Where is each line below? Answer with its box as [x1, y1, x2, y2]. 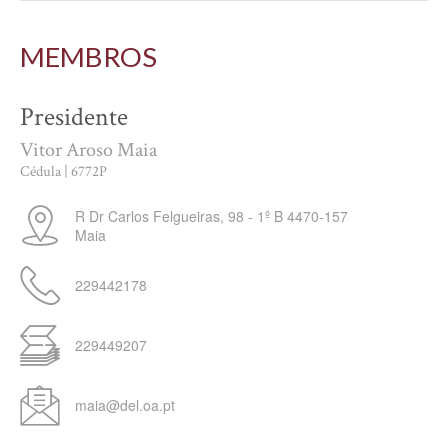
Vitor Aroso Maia [20, 137, 157, 163]
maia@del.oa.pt [75, 395, 175, 415]
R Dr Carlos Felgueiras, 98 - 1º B [75, 206, 283, 226]
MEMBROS [20, 40, 157, 73]
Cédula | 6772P [20, 162, 107, 181]
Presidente [20, 100, 128, 134]
